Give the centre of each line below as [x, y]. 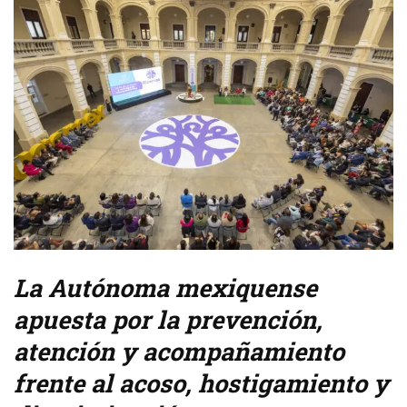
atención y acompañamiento [179, 352]
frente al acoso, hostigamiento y [201, 383]
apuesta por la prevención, [168, 320]
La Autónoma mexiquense [165, 288]
